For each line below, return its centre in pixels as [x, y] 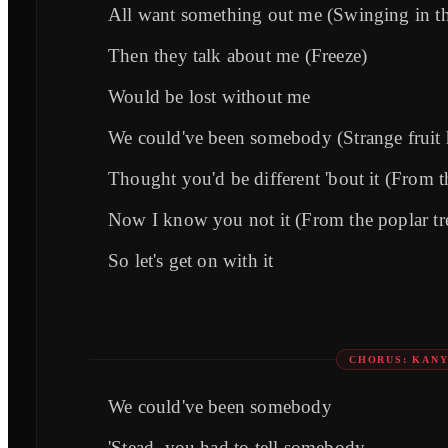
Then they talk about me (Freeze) [238, 56]
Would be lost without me [209, 97]
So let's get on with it [191, 261]
